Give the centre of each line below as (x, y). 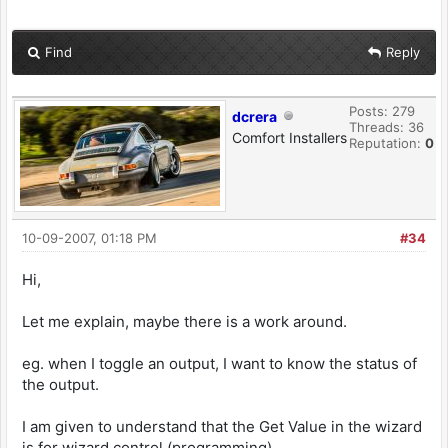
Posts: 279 (382, 111)
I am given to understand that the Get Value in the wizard (222, 426)
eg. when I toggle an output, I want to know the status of (219, 363)
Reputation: (387, 143)
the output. (60, 384)
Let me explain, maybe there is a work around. (184, 321)
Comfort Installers (289, 137)
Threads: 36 (386, 127)
